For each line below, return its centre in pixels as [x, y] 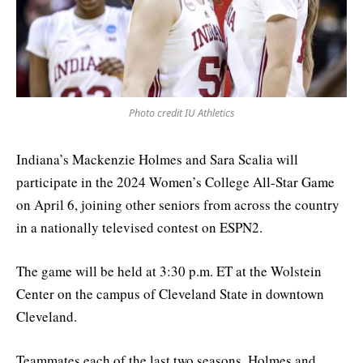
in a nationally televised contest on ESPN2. [139, 227]
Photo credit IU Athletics [181, 113]
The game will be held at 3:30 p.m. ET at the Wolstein [169, 271]
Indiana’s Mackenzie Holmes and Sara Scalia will [157, 159]
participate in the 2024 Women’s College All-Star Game [175, 181]
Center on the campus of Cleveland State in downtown [170, 294]
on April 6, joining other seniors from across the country [178, 204]
